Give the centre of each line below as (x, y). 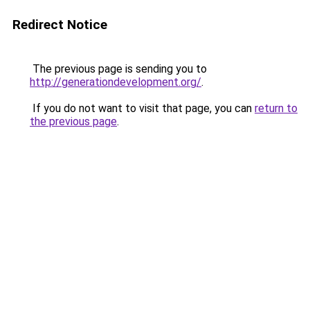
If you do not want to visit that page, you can (142, 108)
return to (276, 108)
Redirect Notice (60, 25)
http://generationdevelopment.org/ (116, 82)
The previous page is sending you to (118, 69)
